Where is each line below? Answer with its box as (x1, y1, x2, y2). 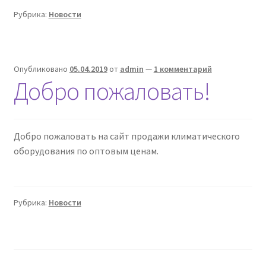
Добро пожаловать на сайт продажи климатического (13, 130, 240, 142)
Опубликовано (13, 63, 69, 74)
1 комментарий (153, 63, 212, 74)
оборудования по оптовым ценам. (13, 145, 159, 157)
